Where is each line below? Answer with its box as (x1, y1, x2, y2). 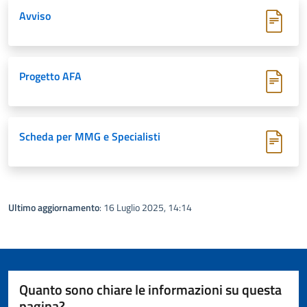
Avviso (19, 8, 51, 24)
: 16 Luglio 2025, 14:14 (99, 200, 192, 214)
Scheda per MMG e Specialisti (19, 128, 160, 145)
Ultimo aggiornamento (8, 200, 99, 214)
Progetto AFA (19, 68, 82, 84)
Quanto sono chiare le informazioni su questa (19, 279, 282, 300)
